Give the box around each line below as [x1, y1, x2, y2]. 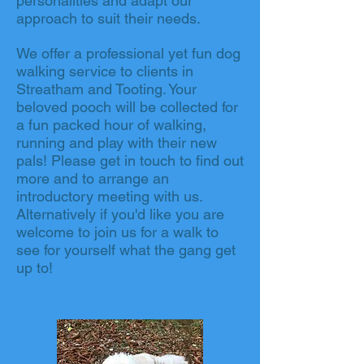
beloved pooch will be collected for [16, 98, 238, 115]
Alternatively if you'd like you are [16, 206, 224, 223]
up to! [16, 259, 57, 276]
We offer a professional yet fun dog [16, 45, 240, 62]
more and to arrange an [16, 170, 169, 187]
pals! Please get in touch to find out [16, 152, 244, 169]
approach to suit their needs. [16, 10, 205, 27]
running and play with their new [16, 134, 217, 151]
